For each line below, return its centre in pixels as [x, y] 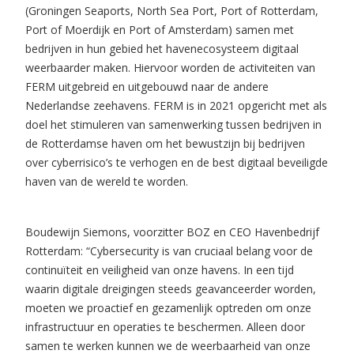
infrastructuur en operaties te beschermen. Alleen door [165, 327]
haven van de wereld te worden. [107, 181]
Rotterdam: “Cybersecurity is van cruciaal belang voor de [169, 251]
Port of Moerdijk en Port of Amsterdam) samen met [160, 30]
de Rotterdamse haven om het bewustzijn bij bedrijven [165, 143]
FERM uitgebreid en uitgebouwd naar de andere [147, 87]
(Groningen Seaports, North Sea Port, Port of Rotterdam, [172, 11]
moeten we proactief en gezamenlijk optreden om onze [168, 308]
